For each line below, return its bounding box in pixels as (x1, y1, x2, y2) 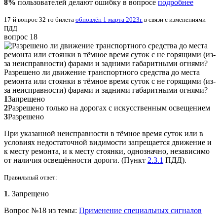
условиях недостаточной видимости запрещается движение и (4, 138, 212, 147)
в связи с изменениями (143, 15, 206, 23)
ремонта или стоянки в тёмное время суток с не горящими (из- (4, 76, 216, 85)
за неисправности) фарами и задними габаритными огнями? (4, 85, 208, 94)
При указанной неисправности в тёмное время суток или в (4, 129, 203, 138)
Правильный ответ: (4, 173, 57, 181)
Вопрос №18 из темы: (4, 206, 79, 215)
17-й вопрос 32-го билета (4, 15, 75, 23)
